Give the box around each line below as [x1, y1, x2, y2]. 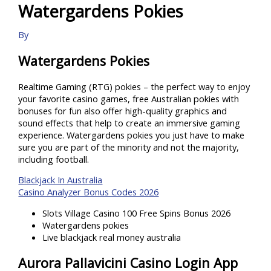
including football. [18, 152, 90, 165]
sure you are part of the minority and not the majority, [18, 140, 240, 153]
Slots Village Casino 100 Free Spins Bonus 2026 [42, 207, 231, 220]
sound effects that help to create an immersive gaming [18, 116, 241, 129]
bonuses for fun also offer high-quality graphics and [18, 104, 227, 117]
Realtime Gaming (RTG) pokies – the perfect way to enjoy [18, 80, 250, 93]
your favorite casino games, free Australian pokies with [18, 92, 240, 105]
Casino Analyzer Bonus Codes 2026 [18, 186, 159, 198]
